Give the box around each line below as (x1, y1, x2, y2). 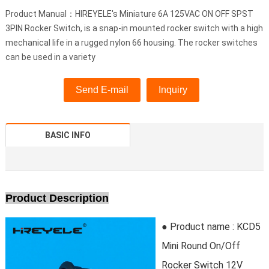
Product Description (5, 192, 109, 205)
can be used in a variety (5, 52, 95, 62)
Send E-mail (75, 85, 128, 95)
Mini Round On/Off (161, 240, 240, 252)
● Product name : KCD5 (161, 221, 261, 233)
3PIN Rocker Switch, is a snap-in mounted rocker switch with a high (5, 23, 263, 34)
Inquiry (158, 85, 187, 95)
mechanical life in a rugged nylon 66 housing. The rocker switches (5, 38, 258, 48)
